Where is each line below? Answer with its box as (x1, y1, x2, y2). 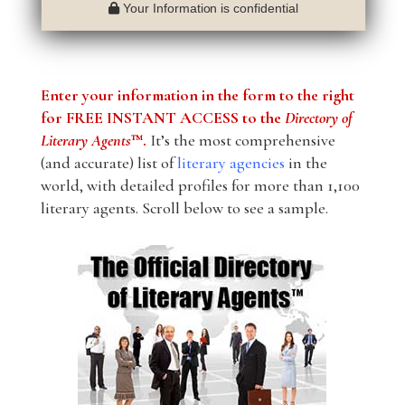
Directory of (284, 108, 353, 128)
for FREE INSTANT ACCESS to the (40, 108, 285, 128)
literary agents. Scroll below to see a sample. (40, 198, 328, 219)
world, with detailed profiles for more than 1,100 (40, 175, 360, 196)
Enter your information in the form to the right (40, 85, 354, 106)
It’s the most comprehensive (146, 130, 335, 151)
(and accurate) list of (40, 153, 177, 174)
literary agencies (176, 153, 285, 174)
